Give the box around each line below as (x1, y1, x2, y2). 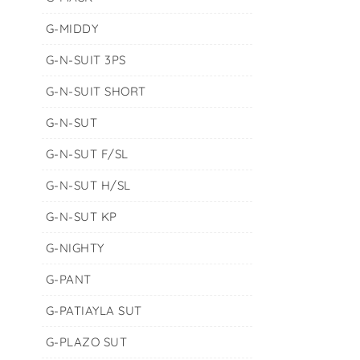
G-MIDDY (45, 21, 99, 36)
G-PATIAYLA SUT (45, 303, 142, 318)
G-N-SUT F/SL (45, 146, 129, 162)
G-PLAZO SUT (45, 334, 128, 350)
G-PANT (45, 272, 92, 287)
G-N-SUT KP (45, 209, 117, 224)
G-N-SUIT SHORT (45, 84, 146, 99)
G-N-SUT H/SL (45, 178, 131, 193)
